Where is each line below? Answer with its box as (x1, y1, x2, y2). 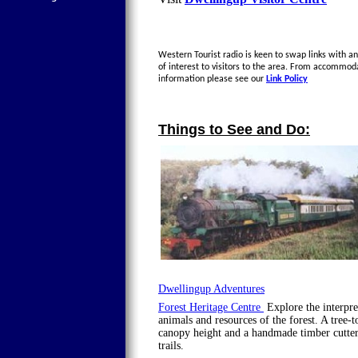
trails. (158, 340, 187, 352)
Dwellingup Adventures (158, 283, 265, 295)
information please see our (158, 74, 264, 84)
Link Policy (266, 74, 308, 84)
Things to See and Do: (158, 121, 310, 137)
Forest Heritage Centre (158, 301, 264, 313)
